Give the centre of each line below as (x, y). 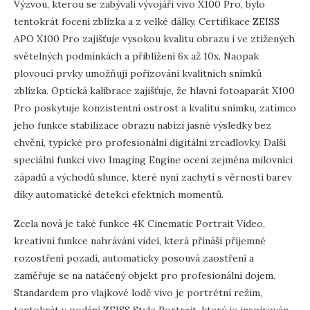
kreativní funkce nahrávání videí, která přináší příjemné (140, 240)
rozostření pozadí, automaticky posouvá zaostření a (134, 258)
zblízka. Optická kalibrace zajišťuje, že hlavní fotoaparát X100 (154, 90)
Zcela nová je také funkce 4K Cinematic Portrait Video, (139, 223)
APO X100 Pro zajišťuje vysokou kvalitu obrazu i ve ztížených (154, 38)
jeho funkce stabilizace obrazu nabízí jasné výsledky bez (143, 125)
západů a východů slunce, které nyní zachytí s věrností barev (153, 177)
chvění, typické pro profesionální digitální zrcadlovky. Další (150, 142)
